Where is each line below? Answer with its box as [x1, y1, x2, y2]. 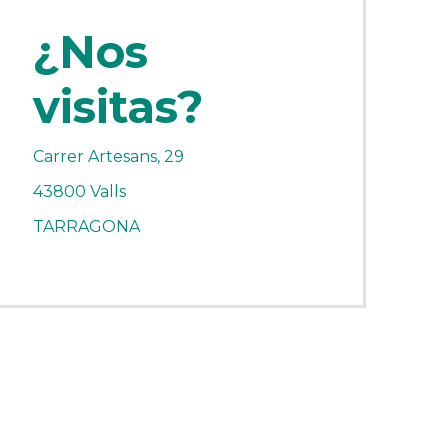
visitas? [32, 79, 203, 135]
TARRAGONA [32, 217, 140, 237]
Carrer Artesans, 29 [32, 147, 184, 167]
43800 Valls [32, 182, 126, 202]
